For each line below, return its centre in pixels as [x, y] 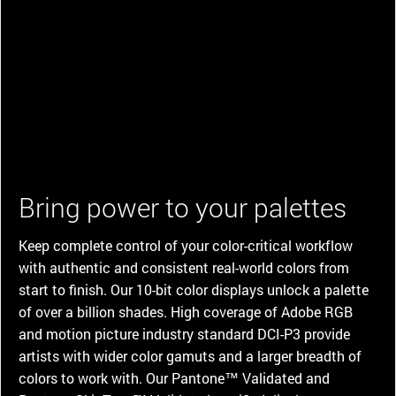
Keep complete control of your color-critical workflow [186, 245]
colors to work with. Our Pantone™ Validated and [174, 377]
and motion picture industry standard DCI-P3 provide [184, 333]
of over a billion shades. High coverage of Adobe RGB [186, 311]
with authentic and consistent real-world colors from [184, 267]
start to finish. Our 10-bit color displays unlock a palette [194, 289]
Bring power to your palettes [183, 207]
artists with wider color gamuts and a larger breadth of [190, 355]
